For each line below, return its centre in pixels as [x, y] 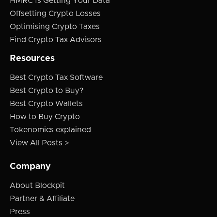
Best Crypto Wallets [46, 104]
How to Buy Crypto [45, 117]
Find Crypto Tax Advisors [56, 40]
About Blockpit [37, 186]
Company [30, 167]
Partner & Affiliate [42, 199]
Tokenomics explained [50, 130]
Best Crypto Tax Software [56, 78]
